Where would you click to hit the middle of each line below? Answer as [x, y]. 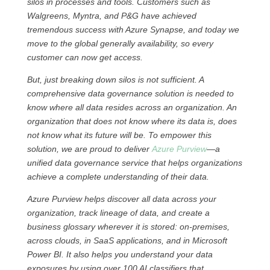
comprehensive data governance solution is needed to [130, 93]
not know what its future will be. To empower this [119, 135]
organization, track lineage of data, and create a [118, 213]
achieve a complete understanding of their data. [119, 177]
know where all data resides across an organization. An [132, 107]
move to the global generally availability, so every [120, 43]
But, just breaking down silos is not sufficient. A [115, 80]
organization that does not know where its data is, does [132, 121]
